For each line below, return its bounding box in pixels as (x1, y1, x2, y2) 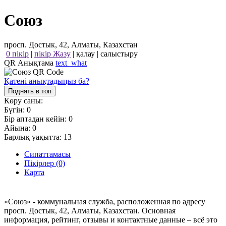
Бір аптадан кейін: (4, 115, 69, 124)
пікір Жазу (34, 49, 71, 59)
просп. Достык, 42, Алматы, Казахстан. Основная (4, 206, 176, 215)
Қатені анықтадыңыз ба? (4, 77, 89, 86)
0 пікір (6, 49, 29, 59)
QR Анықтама (4, 59, 55, 68)
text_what (55, 59, 87, 68)
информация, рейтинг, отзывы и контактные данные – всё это (4, 215, 217, 224)
